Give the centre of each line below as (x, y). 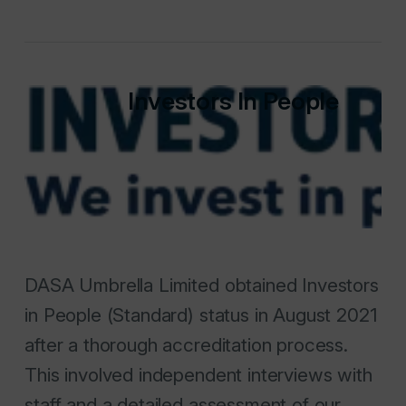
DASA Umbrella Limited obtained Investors (202, 285)
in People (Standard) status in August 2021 (201, 314)
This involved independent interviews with (198, 374)
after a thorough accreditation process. (186, 344)
